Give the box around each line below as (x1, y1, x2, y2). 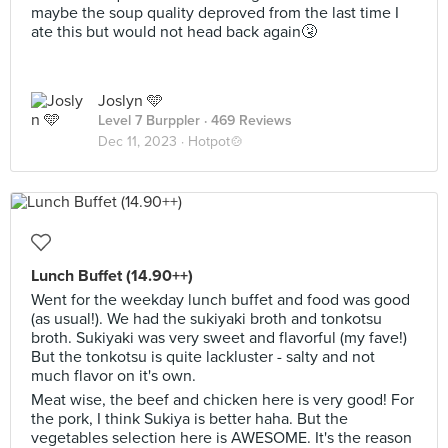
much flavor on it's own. (31, 366, 196, 386)
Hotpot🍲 (188, 133, 244, 150)
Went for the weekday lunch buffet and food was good (31, 290, 410, 310)
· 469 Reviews (200, 112, 292, 129)
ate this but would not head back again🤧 (31, 22, 317, 42)
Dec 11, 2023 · (98, 133, 188, 150)
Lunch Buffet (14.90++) (31, 266, 193, 286)
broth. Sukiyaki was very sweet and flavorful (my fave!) (31, 328, 407, 348)
